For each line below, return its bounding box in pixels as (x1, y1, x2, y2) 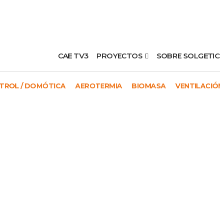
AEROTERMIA (75, 82, 122, 90)
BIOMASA (132, 82, 166, 90)
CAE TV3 (57, 51, 89, 60)
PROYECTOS (96, 51, 143, 60)
